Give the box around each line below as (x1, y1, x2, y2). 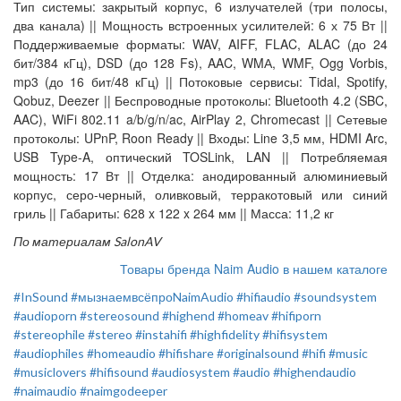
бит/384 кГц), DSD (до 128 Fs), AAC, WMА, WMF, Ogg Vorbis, (13, 54, 388, 73)
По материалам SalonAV (13, 234, 161, 250)
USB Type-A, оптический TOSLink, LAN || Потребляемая (13, 148, 388, 166)
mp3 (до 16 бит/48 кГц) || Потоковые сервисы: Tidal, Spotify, (13, 73, 388, 91)
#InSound (13, 289, 68, 305)
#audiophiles (13, 346, 84, 362)
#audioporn (13, 308, 77, 324)
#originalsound (217, 346, 299, 362)
